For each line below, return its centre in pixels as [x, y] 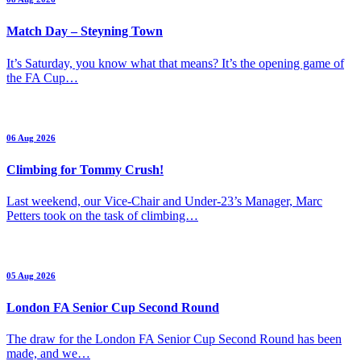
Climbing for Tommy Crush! [85, 169]
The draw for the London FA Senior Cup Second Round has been [174, 339]
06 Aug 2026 [31, 137]
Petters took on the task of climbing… [102, 215]
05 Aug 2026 [31, 275]
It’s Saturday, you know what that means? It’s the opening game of [175, 63]
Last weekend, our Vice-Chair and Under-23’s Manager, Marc [164, 201]
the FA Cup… [42, 77]
